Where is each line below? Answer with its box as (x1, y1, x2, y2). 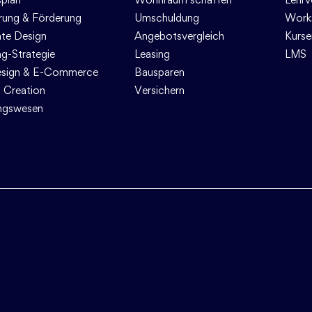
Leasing (134, 47, 170, 61)
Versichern (134, 84, 185, 97)
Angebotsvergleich (134, 29, 224, 42)
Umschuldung (134, 11, 199, 24)
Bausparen (134, 65, 185, 79)
